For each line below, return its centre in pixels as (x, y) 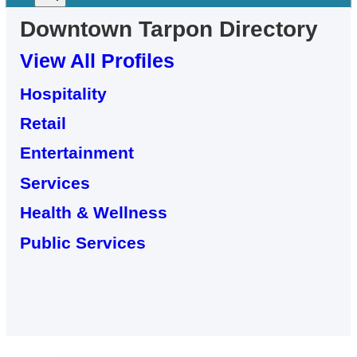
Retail (43, 124)
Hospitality (64, 93)
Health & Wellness (94, 213)
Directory (266, 29)
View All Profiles (98, 61)
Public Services (83, 242)
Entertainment (77, 153)
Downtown (80, 29)
